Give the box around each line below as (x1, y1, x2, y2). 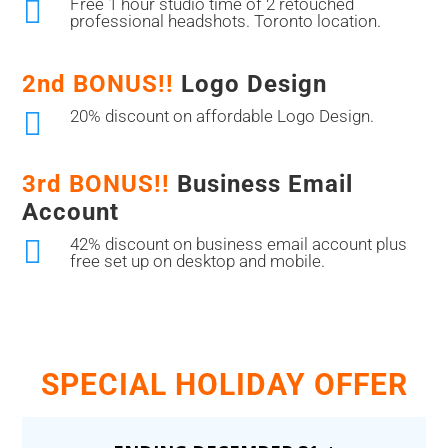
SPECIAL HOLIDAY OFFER (40, 367, 408, 403)
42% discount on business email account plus (69, 234, 407, 255)
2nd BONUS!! (22, 70, 175, 99)
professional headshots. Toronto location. (69, 11, 381, 32)
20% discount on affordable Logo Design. (69, 106, 374, 127)
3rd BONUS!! (22, 170, 178, 199)
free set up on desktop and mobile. (69, 251, 325, 272)
